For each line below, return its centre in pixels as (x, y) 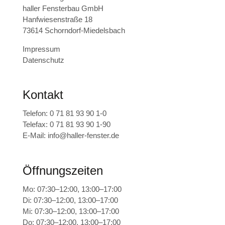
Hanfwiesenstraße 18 (57, 20)
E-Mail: (35, 136)
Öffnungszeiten (63, 170)
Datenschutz (43, 60)
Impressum (41, 49)
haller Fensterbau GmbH (63, 9)
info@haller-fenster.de (83, 136)
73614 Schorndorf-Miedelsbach (74, 31)
